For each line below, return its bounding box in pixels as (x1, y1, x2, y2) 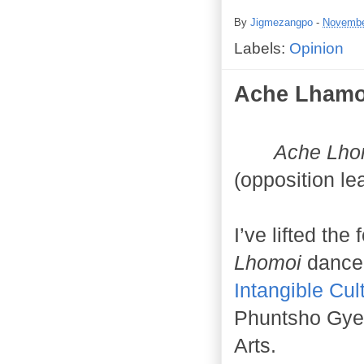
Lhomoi (234, 251, 301, 274)
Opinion (289, 39, 344, 57)
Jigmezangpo (250, 15, 313, 28)
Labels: (234, 39, 289, 57)
